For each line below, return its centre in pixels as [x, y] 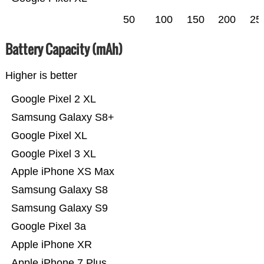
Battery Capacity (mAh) [64, 49]
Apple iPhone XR [51, 245]
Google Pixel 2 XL [53, 99]
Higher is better [41, 76]
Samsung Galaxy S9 [59, 208]
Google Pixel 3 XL [53, 154]
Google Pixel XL [49, 136]
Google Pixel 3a [48, 227]
